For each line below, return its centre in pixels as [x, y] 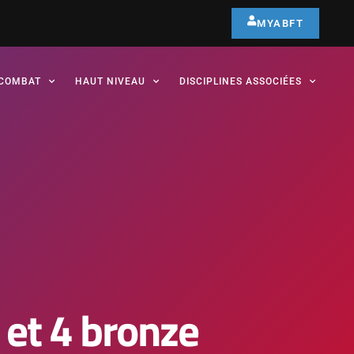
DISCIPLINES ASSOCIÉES [241, 81]
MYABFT [281, 23]
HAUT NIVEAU [110, 81]
